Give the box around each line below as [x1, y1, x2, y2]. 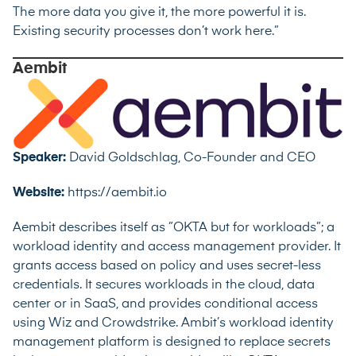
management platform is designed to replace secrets [13, 335, 331, 349]
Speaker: [13, 151, 69, 164]
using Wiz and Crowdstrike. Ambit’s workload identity [13, 316, 334, 330]
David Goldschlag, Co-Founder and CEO [69, 151, 315, 164]
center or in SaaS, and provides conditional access [13, 297, 318, 311]
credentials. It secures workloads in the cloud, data [13, 278, 315, 292]
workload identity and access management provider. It [13, 240, 341, 253]
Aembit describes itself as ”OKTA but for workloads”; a [13, 221, 335, 234]
